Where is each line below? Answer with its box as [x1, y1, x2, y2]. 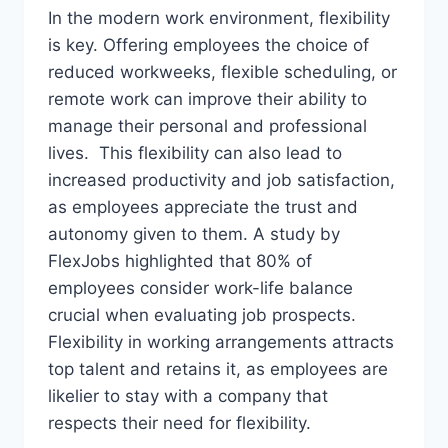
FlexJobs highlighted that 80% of [48, 251, 312, 271]
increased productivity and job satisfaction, [48, 170, 395, 190]
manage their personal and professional [48, 116, 367, 136]
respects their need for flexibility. [48, 413, 311, 433]
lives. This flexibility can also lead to [48, 143, 342, 163]
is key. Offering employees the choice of [48, 35, 369, 55]
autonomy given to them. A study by [48, 224, 340, 244]
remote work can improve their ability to [48, 89, 367, 109]
